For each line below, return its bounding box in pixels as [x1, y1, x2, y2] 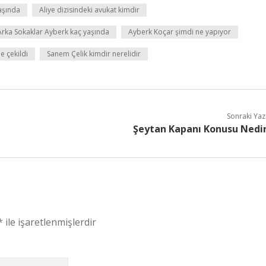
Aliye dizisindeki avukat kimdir [39, 5, 140, 15]
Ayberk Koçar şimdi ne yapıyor [128, 27, 231, 37]
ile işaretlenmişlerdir [3, 216, 96, 229]
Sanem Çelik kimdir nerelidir [47, 49, 141, 59]
